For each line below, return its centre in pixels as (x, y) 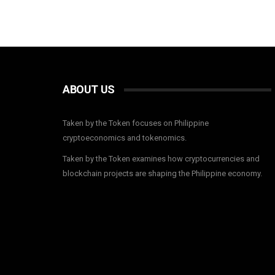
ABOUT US (89, 89)
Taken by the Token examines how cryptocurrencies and (161, 159)
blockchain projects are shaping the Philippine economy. (162, 173)
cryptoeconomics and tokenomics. (125, 138)
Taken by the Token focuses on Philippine (136, 123)
